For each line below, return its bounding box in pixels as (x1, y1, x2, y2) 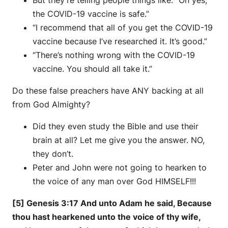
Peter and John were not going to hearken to (33, 162, 207, 173)
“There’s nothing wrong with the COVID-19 (33, 49, 195, 60)
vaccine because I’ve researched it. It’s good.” (33, 36, 207, 46)
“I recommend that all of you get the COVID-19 (33, 22, 213, 33)
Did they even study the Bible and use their (33, 121, 198, 131)
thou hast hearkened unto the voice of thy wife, (12, 211, 201, 222)
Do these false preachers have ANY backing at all (12, 85, 204, 96)
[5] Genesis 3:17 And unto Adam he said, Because (12, 197, 212, 208)
